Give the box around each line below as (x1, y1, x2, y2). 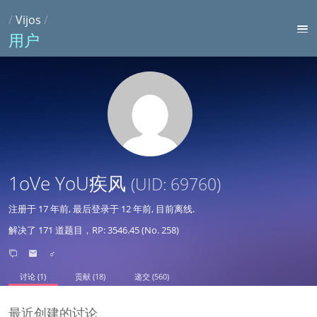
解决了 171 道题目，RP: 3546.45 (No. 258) (8, 223, 180, 236)
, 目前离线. (151, 202, 195, 215)
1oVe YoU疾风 (8, 170, 132, 196)
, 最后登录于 (69, 202, 122, 215)
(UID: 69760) (131, 172, 221, 195)
